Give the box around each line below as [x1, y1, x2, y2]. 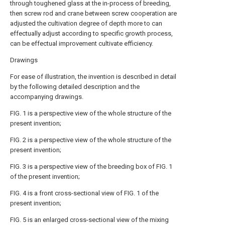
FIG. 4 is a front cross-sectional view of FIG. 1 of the [10, 189, 159, 197]
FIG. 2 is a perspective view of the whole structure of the [10, 136, 171, 144]
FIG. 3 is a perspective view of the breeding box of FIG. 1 [10, 163, 172, 170]
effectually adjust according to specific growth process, [10, 30, 173, 37]
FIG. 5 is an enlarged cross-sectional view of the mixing [10, 216, 169, 223]
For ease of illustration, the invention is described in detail [10, 73, 176, 80]
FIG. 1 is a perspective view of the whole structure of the [10, 109, 171, 117]
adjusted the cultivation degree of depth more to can [10, 20, 162, 27]
